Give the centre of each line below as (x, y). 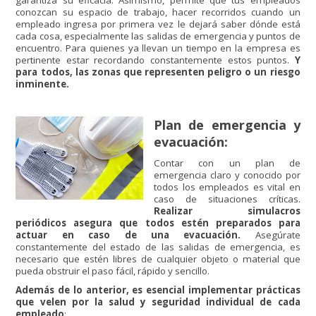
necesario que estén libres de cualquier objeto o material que (158, 259)
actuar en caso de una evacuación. (128, 235)
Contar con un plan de (227, 163)
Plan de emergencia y (227, 125)
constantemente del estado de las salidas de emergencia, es (158, 247)
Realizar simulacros (227, 211)
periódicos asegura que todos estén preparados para (158, 223)
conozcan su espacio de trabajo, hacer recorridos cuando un (158, 12)
